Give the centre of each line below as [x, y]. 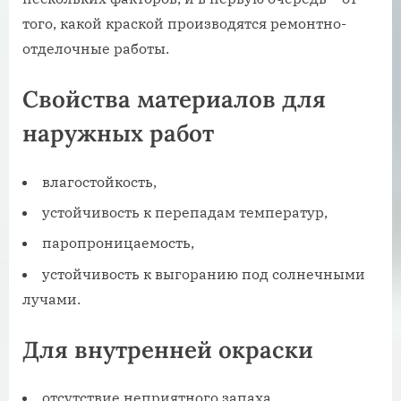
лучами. [51, 299]
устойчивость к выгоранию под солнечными [204, 273]
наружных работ [118, 132]
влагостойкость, [99, 181]
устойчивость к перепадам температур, [185, 212]
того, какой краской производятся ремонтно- [184, 23]
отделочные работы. [96, 48]
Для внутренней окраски [168, 349]
